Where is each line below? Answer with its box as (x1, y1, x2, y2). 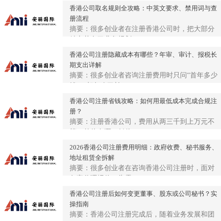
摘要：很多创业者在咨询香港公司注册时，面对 (69, 164, 215, 172)
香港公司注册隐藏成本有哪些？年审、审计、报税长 (69, 51, 217, 59)
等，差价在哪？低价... (69, 128, 138, 136)
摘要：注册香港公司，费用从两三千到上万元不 (69, 118, 215, 126)
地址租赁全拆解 (69, 154, 114, 162)
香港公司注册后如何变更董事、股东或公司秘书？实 (69, 190, 217, 198)
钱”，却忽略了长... (69, 82, 127, 90)
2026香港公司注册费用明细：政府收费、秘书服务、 (69, 144, 218, 151)
